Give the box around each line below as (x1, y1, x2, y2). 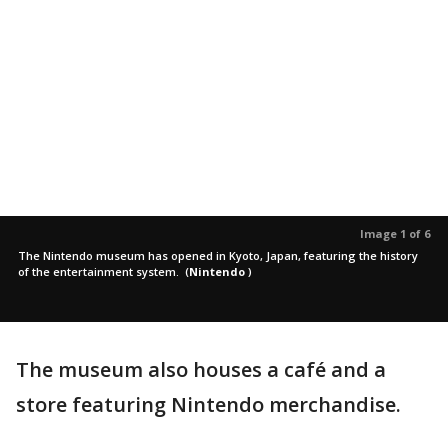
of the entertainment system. (18, 264, 182, 279)
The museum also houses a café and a (16, 356, 386, 383)
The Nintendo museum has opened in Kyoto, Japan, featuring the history (18, 248, 418, 263)
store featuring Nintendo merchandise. (16, 391, 406, 418)
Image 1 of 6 (360, 226, 430, 241)
